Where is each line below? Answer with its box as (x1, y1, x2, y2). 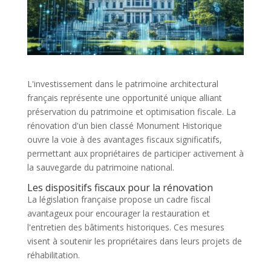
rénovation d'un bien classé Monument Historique (27, 119, 222, 131)
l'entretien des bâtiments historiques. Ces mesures (27, 221, 224, 233)
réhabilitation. (27, 249, 80, 261)
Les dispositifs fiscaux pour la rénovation (27, 180, 213, 194)
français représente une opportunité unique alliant (27, 91, 222, 103)
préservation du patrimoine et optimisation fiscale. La (27, 105, 236, 117)
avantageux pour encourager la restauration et (27, 207, 210, 219)
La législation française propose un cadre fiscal (27, 193, 211, 205)
